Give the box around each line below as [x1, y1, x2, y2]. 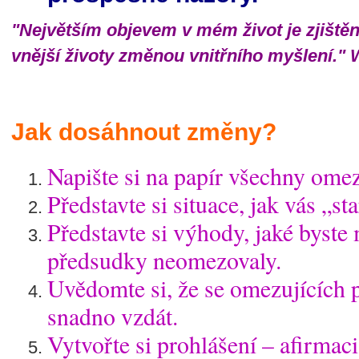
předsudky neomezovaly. [47, 244, 281, 276]
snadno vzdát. [47, 301, 178, 332]
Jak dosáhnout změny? [11, 119, 276, 145]
